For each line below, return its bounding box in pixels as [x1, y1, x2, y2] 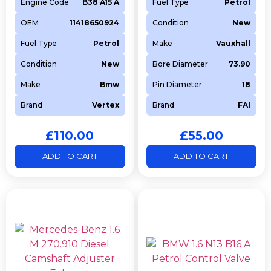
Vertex [91, 100, 119, 110]
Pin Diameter [152, 80, 202, 90]
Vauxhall [216, 39, 250, 48]
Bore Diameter [152, 59, 208, 69]
